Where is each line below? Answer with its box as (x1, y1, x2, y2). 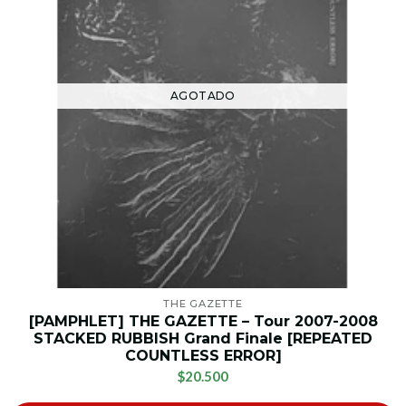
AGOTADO (170, 89, 236, 103)
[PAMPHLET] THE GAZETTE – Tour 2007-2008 (28, 313, 378, 331)
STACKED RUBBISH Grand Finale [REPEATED (34, 330, 372, 348)
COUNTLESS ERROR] (124, 347, 282, 365)
